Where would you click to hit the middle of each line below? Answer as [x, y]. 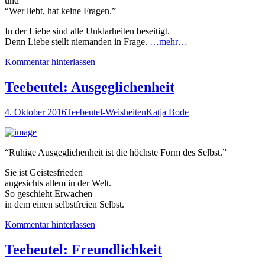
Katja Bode [167, 112]
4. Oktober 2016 [35, 112]
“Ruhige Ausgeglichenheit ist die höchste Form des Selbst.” [116, 153]
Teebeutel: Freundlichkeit [83, 250]
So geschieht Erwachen [49, 194]
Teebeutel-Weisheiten [106, 112]
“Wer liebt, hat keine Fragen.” [60, 11]
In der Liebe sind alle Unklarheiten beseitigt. [87, 31]
